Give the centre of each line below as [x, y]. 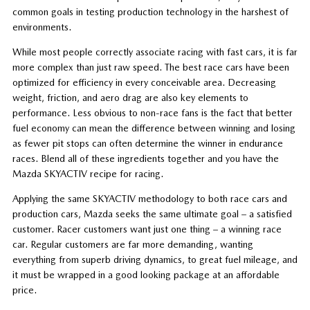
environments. [42, 27]
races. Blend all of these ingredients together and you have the [145, 158]
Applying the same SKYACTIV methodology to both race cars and [149, 198]
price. [24, 290]
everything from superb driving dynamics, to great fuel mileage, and [155, 259]
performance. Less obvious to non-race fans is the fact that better [152, 112]
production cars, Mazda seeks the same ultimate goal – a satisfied [152, 213]
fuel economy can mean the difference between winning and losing [154, 128]
